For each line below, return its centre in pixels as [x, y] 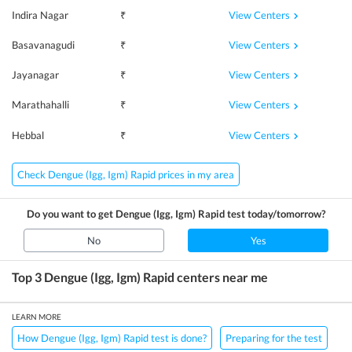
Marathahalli [40, 105]
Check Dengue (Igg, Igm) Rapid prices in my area [126, 174]
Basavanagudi [43, 45]
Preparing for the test [274, 337]
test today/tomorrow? [275, 213]
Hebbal [28, 135]
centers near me [221, 277]
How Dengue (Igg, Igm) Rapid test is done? [112, 337]
